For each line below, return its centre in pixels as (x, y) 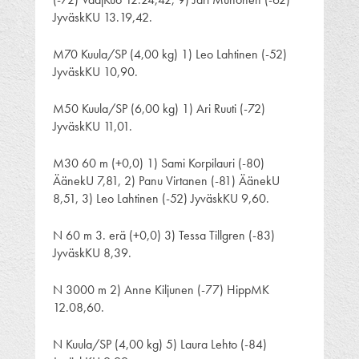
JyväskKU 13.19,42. (103, 17)
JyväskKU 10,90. (95, 71)
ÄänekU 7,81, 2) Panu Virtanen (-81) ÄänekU (166, 180)
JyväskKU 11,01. (93, 126)
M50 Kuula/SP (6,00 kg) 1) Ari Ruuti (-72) (159, 108)
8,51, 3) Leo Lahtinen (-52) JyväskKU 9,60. (161, 198)
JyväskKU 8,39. (92, 252)
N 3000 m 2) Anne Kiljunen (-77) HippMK (161, 289)
